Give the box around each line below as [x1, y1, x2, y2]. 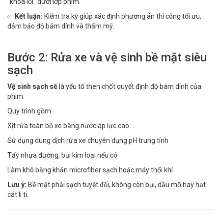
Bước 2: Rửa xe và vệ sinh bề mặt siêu [7, 50, 207, 64]
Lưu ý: [7, 180, 27, 189]
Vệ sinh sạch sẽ [7, 82, 57, 90]
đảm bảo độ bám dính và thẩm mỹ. [7, 22, 114, 30]
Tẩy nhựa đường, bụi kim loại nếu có [7, 151, 117, 159]
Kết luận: [15, 12, 43, 20]
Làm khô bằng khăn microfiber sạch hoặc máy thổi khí [7, 165, 173, 174]
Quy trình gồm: [7, 107, 53, 115]
